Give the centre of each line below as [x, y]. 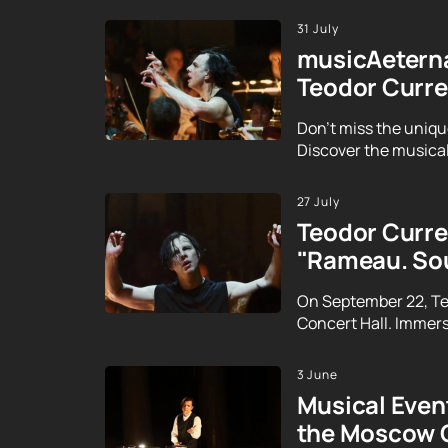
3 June [317, 375]
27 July [318, 202]
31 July [318, 29]
